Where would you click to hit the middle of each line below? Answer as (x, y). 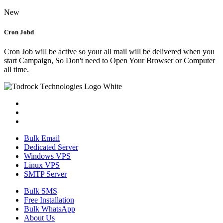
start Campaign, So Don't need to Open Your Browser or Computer (110, 60)
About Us (39, 218)
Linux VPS (42, 165)
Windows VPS (47, 156)
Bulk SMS (41, 191)
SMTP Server (45, 174)
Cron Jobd (19, 32)
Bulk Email (42, 138)
